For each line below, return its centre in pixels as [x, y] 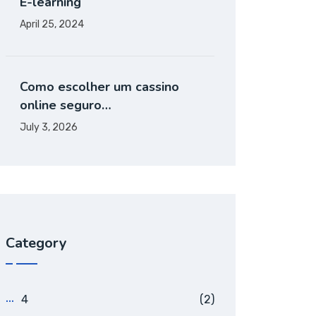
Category [36, 243]
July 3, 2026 [49, 127]
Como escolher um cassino [99, 87]
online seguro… [66, 105]
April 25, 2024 [52, 24]
